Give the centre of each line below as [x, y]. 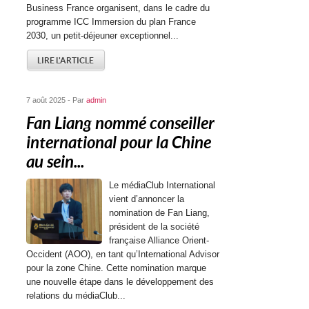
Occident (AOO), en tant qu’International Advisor [123, 254]
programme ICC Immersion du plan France [111, 22]
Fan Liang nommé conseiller [121, 123]
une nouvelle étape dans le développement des [120, 282]
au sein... [56, 162]
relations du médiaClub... [76, 296]
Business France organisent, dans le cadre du [118, 8]
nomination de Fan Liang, [160, 213]
